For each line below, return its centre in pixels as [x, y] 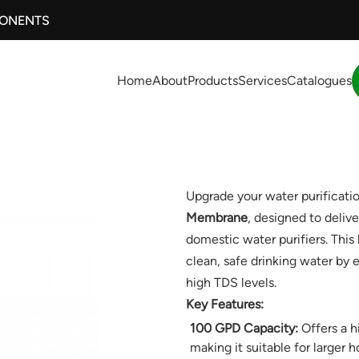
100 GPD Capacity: [244, 329]
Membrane [216, 218]
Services [263, 80]
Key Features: [224, 305]
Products [213, 80]
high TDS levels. [231, 283]
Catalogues [320, 80]
